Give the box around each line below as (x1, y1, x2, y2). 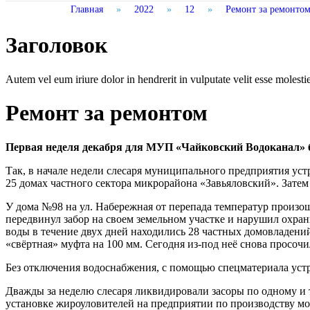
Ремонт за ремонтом (6, 100, 208, 126)
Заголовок (6, 33, 107, 58)
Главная (71, 4, 103, 15)
